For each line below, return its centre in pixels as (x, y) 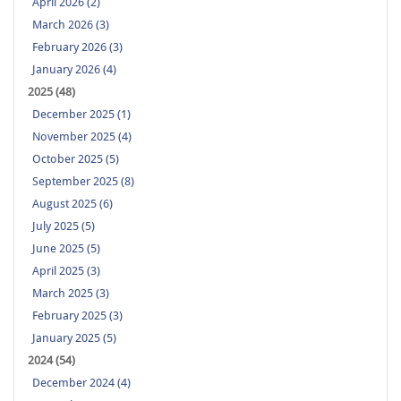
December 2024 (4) (81, 383)
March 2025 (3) (71, 294)
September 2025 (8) (83, 182)
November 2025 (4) (82, 137)
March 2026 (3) (71, 25)
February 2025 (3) (77, 316)
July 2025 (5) (64, 226)
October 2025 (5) (76, 159)
